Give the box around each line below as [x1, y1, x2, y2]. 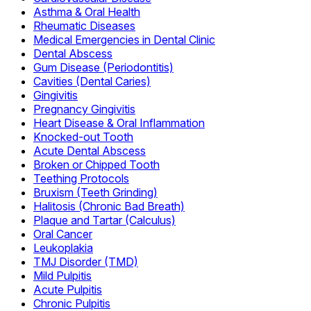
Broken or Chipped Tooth [33, 158, 160, 172]
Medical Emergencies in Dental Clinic [33, 33, 215, 47]
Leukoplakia [33, 241, 93, 255]
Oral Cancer [33, 227, 92, 242]
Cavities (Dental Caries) [33, 74, 151, 89]
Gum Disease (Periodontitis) [33, 60, 174, 75]
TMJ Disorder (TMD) [33, 255, 138, 269]
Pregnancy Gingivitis [33, 102, 135, 117]
